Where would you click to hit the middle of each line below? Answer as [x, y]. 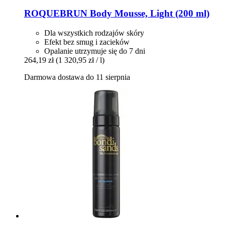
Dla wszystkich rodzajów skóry [94, 33]
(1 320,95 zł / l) [80, 60]
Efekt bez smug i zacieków [87, 42]
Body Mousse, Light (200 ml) [148, 13]
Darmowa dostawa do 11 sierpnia [77, 77]
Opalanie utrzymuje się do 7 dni [95, 51]
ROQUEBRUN [56, 13]
